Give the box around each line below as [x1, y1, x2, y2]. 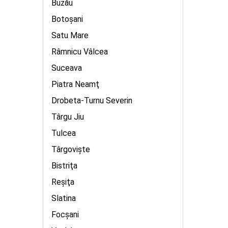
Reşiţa [51, 177, 74, 187]
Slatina [51, 193, 76, 203]
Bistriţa [51, 161, 77, 170]
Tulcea [51, 128, 76, 138]
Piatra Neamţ [51, 79, 99, 89]
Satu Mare [51, 31, 89, 40]
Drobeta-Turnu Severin [51, 96, 132, 105]
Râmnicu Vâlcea [51, 47, 108, 56]
